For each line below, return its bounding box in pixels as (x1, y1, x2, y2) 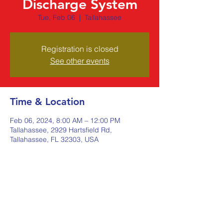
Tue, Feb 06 (38, 13, 75, 22)
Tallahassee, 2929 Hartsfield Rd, (10, 125, 112, 134)
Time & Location (10, 96, 85, 108)
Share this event (10, 189, 84, 201)
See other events (50, 56, 110, 66)
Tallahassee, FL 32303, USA (10, 135, 99, 144)
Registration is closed (41, 44, 118, 54)
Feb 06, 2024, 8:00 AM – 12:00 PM (10, 116, 120, 125)
